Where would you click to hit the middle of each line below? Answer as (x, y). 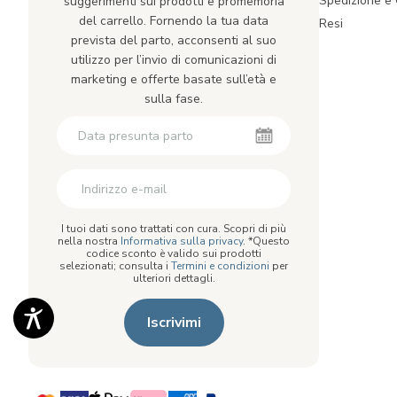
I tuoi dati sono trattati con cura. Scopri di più (174, 229)
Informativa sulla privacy (182, 241)
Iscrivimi (174, 323)
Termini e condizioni (220, 266)
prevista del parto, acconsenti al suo (174, 40)
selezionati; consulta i (115, 266)
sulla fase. (174, 99)
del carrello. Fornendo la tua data (174, 21)
